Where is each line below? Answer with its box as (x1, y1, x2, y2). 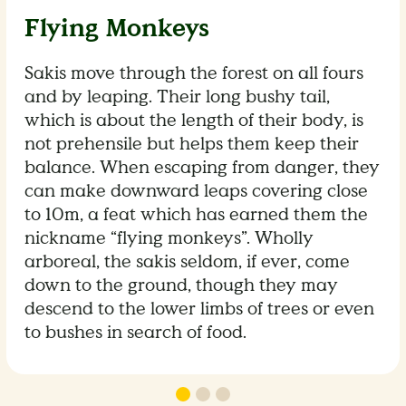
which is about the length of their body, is (24, 108, 364, 132)
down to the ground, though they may (24, 273, 339, 297)
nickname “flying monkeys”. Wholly (24, 226, 314, 250)
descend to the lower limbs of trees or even (24, 296, 375, 321)
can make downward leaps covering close (24, 179, 369, 203)
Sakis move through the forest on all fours (24, 61, 364, 85)
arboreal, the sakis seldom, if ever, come (24, 249, 351, 274)
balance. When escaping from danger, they (24, 155, 381, 179)
